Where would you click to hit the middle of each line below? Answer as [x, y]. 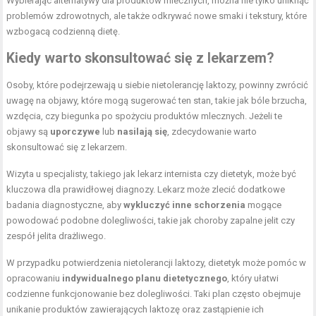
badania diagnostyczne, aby [65, 205]
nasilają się [142, 132]
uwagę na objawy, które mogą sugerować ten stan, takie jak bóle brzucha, [157, 101]
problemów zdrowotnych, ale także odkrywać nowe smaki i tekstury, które [157, 16]
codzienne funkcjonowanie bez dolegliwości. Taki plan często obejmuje [154, 294]
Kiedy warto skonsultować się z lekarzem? [140, 59]
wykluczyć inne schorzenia [185, 205]
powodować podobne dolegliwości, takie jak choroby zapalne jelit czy [151, 221]
